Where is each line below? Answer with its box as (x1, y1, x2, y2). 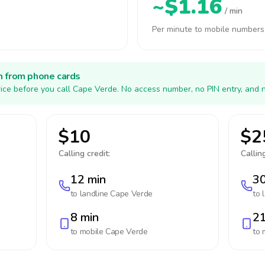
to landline (70, 188, 111, 199)
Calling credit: (58, 148, 110, 159)
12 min (70, 172, 106, 188)
